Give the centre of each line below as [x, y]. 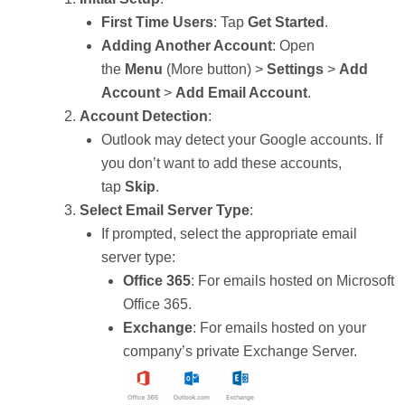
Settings [295, 69]
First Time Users [157, 22]
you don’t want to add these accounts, [221, 163]
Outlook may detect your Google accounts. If [242, 140]
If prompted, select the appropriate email [229, 234]
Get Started [286, 22]
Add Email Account [241, 93]
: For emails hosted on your [279, 328]
